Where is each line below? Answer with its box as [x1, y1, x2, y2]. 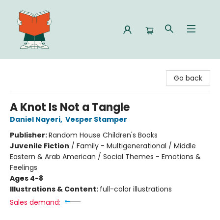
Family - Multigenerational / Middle [77, 141, 196, 151]
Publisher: [10, 130, 49, 140]
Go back [174, 73, 202, 83]
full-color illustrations [100, 184, 172, 194]
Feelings [10, 163, 37, 172]
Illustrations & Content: [10, 184, 100, 194]
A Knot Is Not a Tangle [10, 100, 130, 115]
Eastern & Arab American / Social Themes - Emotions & [10, 152, 201, 162]
